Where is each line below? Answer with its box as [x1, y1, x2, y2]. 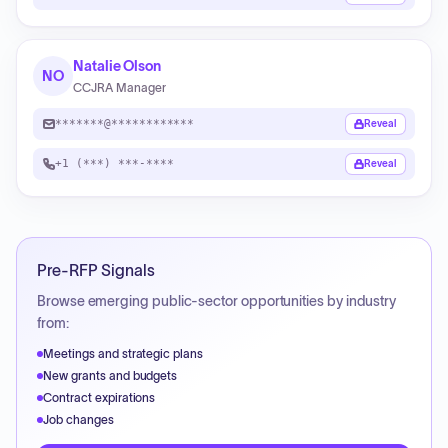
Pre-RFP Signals [37, 261, 155, 279]
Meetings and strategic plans [43, 347, 204, 360]
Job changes [43, 413, 114, 426]
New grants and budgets [43, 369, 178, 382]
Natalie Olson [73, 58, 162, 74]
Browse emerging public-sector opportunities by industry [37, 293, 397, 309]
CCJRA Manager [73, 81, 166, 94]
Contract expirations [43, 391, 156, 404]
